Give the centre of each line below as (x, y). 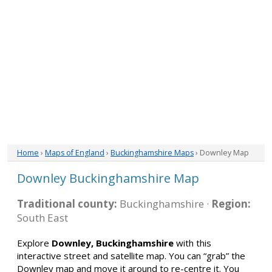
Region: (231, 204)
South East (42, 218)
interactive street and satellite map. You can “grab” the (131, 256)
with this (192, 243)
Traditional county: (67, 204)
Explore (34, 243)
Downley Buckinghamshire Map (108, 178)
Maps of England (75, 153)
